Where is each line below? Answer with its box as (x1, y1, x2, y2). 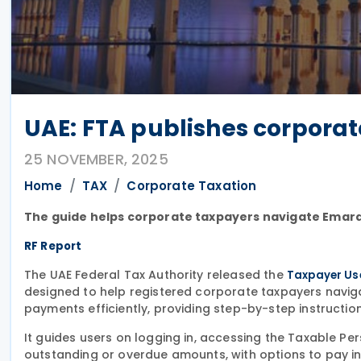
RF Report (24, 239, 82, 254)
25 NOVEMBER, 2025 (24, 149, 168, 169)
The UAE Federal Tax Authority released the (24, 267, 287, 283)
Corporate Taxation (127, 177, 257, 194)
